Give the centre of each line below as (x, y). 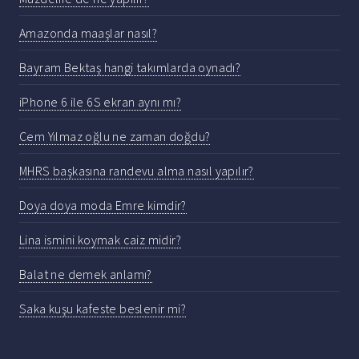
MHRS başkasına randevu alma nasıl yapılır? (137, 171)
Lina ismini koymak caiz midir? (100, 240)
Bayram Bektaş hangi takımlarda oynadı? (130, 68)
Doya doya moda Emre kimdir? (103, 206)
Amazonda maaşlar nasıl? (89, 33)
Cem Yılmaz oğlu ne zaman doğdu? (115, 137)
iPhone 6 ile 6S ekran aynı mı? (100, 102)
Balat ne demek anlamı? (86, 274)
